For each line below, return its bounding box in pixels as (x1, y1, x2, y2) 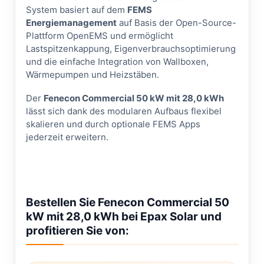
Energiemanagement (26, 17, 117, 28)
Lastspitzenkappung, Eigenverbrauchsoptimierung (26, 43, 236, 54)
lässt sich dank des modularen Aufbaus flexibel (26, 105, 222, 117)
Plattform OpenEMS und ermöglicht (26, 30, 173, 41)
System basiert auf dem (26, 4, 127, 15)
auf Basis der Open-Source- (117, 17, 236, 28)
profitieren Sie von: (26, 224, 129, 237)
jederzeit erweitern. (26, 131, 108, 143)
